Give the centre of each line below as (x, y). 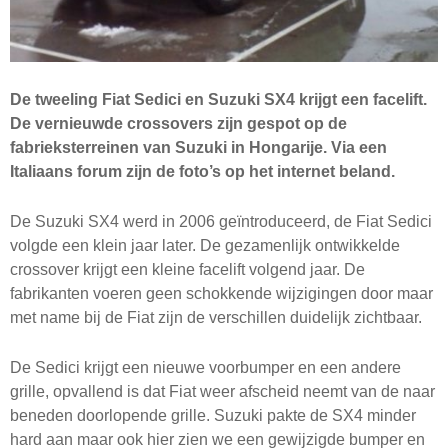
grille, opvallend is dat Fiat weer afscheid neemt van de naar (222, 392)
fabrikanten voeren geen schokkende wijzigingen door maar (221, 294)
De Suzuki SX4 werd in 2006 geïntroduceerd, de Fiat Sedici (221, 222)
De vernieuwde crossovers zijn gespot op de (178, 124)
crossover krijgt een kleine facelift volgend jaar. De (187, 270)
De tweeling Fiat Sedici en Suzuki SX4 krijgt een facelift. (218, 100)
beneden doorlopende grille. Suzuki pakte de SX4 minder (213, 416)
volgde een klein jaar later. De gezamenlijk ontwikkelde (205, 246)
